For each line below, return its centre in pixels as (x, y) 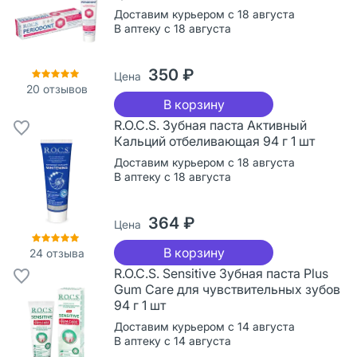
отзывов (63, 88)
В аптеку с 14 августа (173, 340)
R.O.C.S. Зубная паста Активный (210, 125)
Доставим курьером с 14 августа (204, 326)
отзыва (63, 253)
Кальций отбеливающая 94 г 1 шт (214, 141)
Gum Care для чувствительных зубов (227, 289)
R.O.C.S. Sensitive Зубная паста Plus (221, 273)
